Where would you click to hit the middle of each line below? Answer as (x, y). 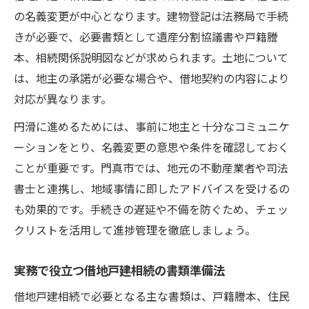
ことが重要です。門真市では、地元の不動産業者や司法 (151, 167)
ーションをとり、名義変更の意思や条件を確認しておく (151, 147)
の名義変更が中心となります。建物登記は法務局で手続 (151, 16)
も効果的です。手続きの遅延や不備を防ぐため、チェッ (151, 209)
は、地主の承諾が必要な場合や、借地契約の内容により (152, 78)
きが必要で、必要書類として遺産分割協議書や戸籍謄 (146, 36)
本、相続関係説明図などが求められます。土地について (151, 57)
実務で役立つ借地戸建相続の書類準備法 (119, 269)
